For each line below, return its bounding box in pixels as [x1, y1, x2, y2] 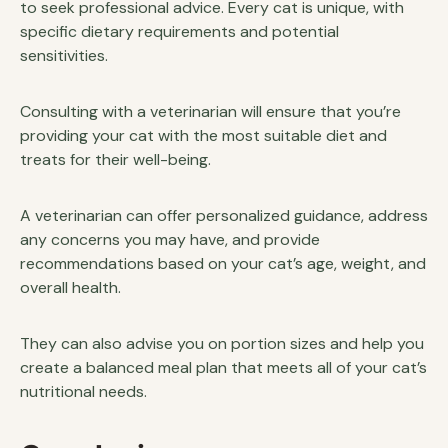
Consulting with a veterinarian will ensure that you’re [20, 101, 401, 122]
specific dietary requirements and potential [20, 21, 339, 42]
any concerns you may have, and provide [20, 229, 320, 250]
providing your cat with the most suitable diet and [20, 125, 387, 146]
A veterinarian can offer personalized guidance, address [20, 205, 428, 226]
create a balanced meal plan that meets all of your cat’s [20, 357, 427, 378]
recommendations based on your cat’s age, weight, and [20, 253, 426, 274]
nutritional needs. [20, 381, 147, 402]
